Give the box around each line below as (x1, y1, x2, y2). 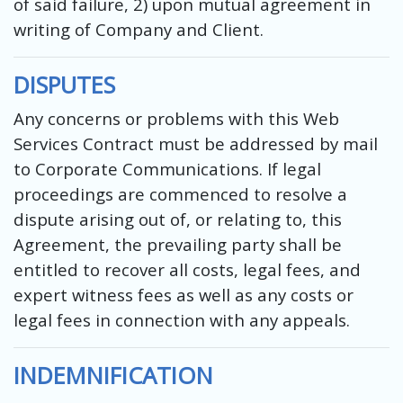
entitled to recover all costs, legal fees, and (13, 257, 361, 281)
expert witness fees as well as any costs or (13, 282, 354, 306)
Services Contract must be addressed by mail (13, 131, 378, 155)
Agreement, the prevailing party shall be (13, 232, 342, 255)
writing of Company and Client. (13, 17, 264, 40)
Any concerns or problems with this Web (13, 106, 339, 130)
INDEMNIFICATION (13, 359, 213, 391)
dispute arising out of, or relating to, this (13, 207, 342, 230)
